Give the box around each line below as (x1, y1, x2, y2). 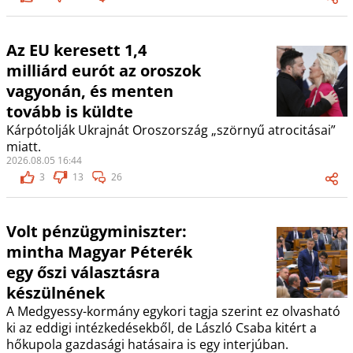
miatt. (6, 138, 41, 156)
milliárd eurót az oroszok (6, 60, 201, 82)
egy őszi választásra (6, 262, 160, 284)
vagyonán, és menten (6, 80, 173, 102)
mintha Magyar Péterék (6, 241, 192, 263)
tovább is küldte (6, 101, 133, 123)
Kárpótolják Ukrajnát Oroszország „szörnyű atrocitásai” (6, 121, 336, 139)
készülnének (6, 282, 105, 304)
